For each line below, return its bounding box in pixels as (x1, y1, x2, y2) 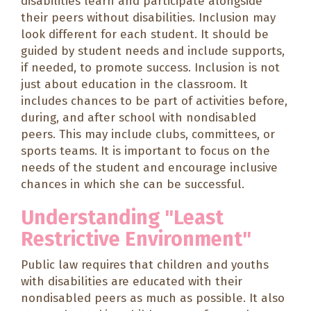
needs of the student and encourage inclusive (21, 160, 278, 175)
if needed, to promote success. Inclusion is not (21, 60, 280, 75)
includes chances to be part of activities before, (21, 93, 287, 108)
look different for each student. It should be (21, 26, 269, 42)
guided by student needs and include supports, (21, 43, 285, 58)
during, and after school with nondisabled (21, 110, 256, 125)
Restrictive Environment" (21, 226, 251, 251)
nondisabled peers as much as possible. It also (21, 290, 285, 305)
